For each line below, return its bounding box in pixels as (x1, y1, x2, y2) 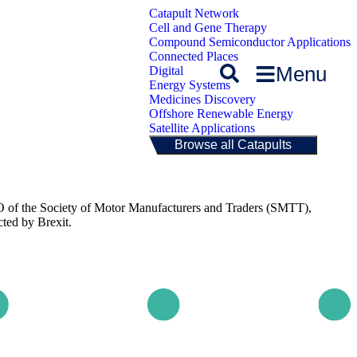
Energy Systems (149, 78, 230, 92)
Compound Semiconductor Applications (149, 35, 351, 49)
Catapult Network (149, 6, 239, 20)
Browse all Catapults (175, 138, 292, 151)
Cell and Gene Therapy (149, 21, 267, 34)
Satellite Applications (149, 121, 255, 135)
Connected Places (149, 49, 238, 63)
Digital (149, 64, 183, 77)
